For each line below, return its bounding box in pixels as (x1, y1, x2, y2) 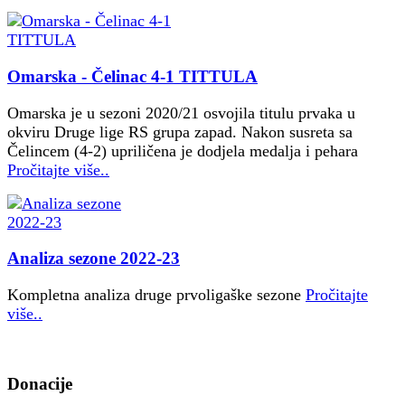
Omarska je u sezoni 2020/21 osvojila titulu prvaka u (7, 103, 355, 122)
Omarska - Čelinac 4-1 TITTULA (7, 67, 258, 87)
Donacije (7, 373, 72, 393)
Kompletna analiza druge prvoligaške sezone (7, 286, 306, 305)
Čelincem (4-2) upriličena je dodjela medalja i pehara (7, 141, 358, 160)
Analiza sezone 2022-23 (7, 249, 180, 268)
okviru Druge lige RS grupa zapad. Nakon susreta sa (7, 122, 353, 141)
